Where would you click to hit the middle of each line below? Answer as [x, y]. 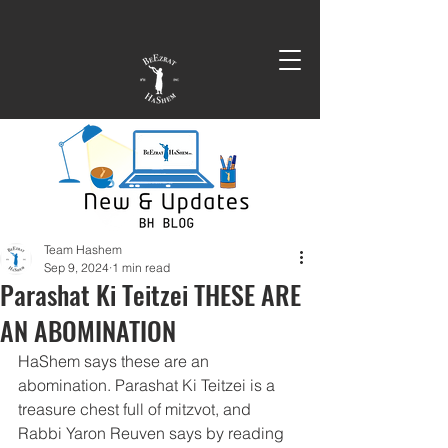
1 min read [141, 267]
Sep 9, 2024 [76, 267]
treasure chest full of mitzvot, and [136, 409]
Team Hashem [83, 249]
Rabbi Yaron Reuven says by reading [153, 433]
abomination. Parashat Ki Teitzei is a [148, 385]
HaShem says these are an [115, 361]
